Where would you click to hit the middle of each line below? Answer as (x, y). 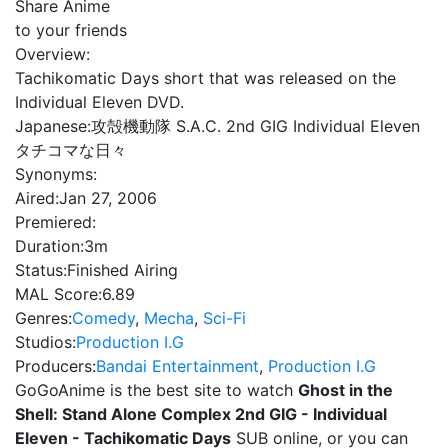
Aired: (37, 198)
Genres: (43, 318)
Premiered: (55, 222)
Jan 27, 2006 (108, 198)
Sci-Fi (224, 318)
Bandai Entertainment (177, 366)
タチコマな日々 (71, 150)
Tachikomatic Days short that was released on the (205, 78)
